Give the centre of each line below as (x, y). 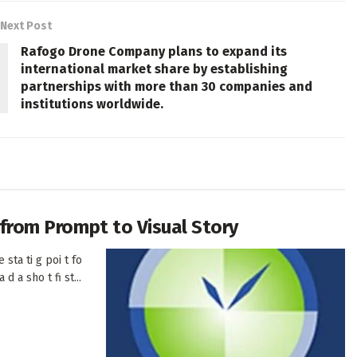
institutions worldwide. (92, 104)
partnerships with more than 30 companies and (167, 87)
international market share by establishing (154, 69)
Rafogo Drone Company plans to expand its (154, 52)
